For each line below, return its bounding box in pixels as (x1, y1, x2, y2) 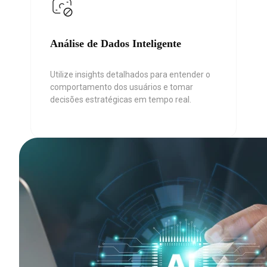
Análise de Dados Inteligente (50, 37, 181, 49)
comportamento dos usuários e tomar (50, 82, 193, 92)
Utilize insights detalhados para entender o (50, 69, 210, 79)
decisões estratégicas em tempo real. (50, 94, 191, 104)
